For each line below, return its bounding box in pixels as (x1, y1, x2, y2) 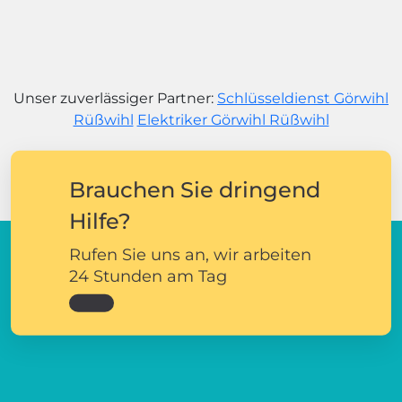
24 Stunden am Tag (69, 266, 227, 286)
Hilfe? (69, 207, 131, 234)
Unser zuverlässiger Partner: (13, 89, 217, 107)
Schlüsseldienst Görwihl (217, 89, 389, 107)
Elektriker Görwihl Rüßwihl (136, 110, 329, 128)
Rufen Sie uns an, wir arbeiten (69, 244, 311, 265)
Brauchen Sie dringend (69, 176, 320, 203)
